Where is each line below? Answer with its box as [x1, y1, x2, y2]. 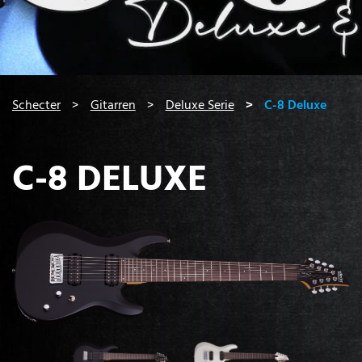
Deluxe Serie [165, 95, 234, 115]
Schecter [12, 95, 61, 115]
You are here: [11, 85, 84, 105]
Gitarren [90, 95, 136, 115]
